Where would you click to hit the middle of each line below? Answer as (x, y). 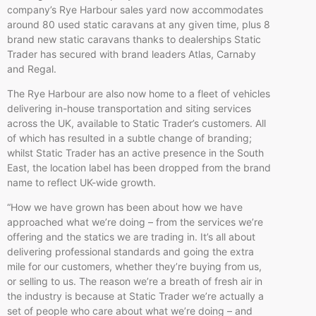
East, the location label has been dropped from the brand (139, 167)
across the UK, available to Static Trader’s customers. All (136, 123)
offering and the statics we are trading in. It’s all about (131, 237)
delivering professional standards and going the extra (130, 252)
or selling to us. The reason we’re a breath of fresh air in (135, 281)
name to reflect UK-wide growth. (81, 182)
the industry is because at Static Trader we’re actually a (135, 296)
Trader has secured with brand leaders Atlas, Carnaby (132, 54)
